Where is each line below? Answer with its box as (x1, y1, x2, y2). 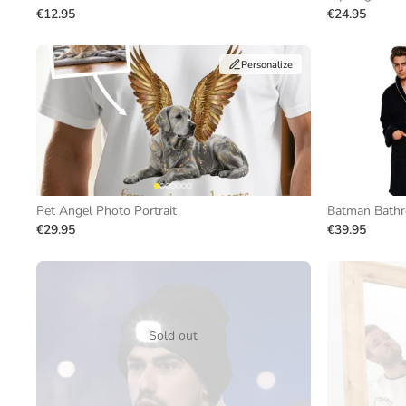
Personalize (240, 57, 293, 72)
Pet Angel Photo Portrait (36, 202, 177, 219)
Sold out (149, 327, 198, 344)
